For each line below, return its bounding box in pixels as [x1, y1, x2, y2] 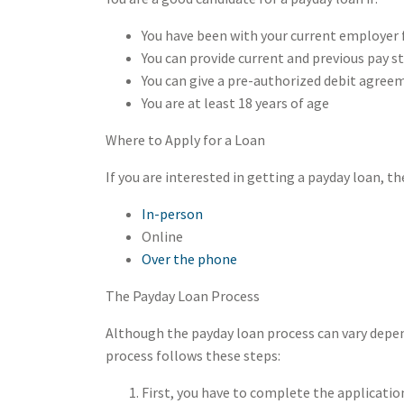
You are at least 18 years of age [142, 94, 329, 112]
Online [142, 227, 183, 245]
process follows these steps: [106, 346, 280, 364]
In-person [142, 205, 203, 223]
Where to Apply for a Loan [106, 131, 265, 149]
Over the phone [142, 250, 237, 268]
